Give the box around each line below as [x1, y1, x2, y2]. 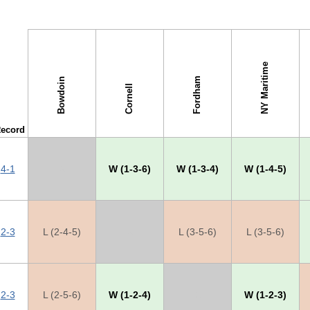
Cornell [123, 83, 134, 114]
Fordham [191, 75, 202, 114]
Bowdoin [55, 76, 66, 114]
